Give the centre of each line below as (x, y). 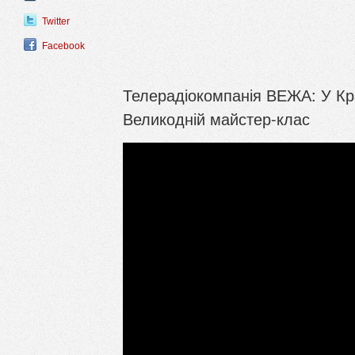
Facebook (63, 46)
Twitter (56, 22)
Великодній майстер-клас (216, 119)
